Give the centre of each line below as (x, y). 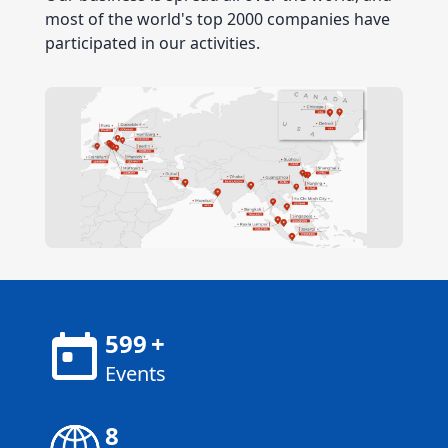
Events (135, 374)
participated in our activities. (152, 43)
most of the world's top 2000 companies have (217, 19)
